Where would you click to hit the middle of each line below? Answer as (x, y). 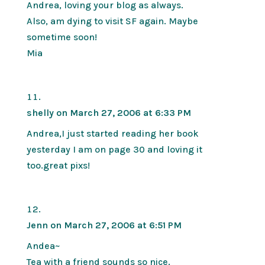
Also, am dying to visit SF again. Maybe (112, 21)
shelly (40, 112)
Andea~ (43, 245)
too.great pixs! (58, 165)
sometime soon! (62, 37)
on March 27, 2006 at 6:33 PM (123, 112)
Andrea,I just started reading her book (112, 133)
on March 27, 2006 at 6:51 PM (116, 225)
